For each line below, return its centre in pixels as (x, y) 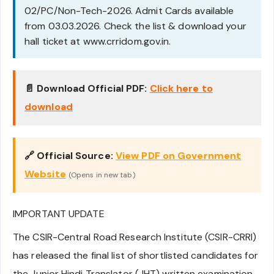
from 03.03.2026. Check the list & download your (135, 26)
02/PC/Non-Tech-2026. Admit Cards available (129, 11)
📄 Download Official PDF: (86, 89)
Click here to (181, 89)
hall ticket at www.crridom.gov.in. (98, 42)
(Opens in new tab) (102, 175)
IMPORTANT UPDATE (59, 214)
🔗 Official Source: (69, 156)
